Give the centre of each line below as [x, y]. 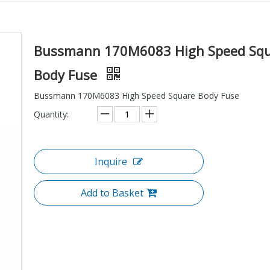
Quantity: [51, 114]
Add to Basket [112, 193]
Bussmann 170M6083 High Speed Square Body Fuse [137, 95]
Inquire [111, 161]
